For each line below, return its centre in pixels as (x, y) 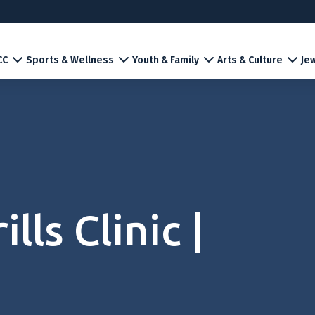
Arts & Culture (250, 60)
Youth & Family (166, 60)
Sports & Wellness (70, 60)
